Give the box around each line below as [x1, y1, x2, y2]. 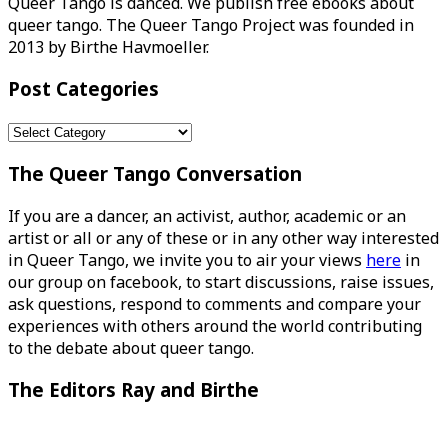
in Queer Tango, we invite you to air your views [8, 248, 366, 271]
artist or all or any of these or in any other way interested [8, 226, 439, 249]
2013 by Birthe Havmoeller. [8, 35, 209, 58]
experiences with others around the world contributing [8, 314, 422, 337]
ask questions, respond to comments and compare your [8, 292, 421, 315]
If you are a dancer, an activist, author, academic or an [8, 204, 406, 227]
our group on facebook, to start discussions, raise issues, [8, 270, 434, 293]
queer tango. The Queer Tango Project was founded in [8, 13, 414, 36]
